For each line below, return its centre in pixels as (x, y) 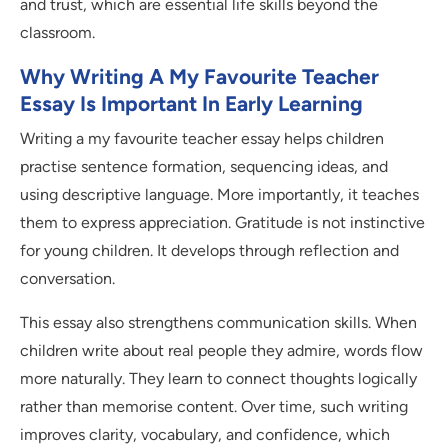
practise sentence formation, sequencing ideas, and (204, 167)
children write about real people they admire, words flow (221, 351)
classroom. (57, 33)
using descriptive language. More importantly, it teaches (219, 195)
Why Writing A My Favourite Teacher (199, 77)
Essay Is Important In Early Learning (191, 104)
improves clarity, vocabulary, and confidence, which (205, 435)
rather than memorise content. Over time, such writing (214, 407)
